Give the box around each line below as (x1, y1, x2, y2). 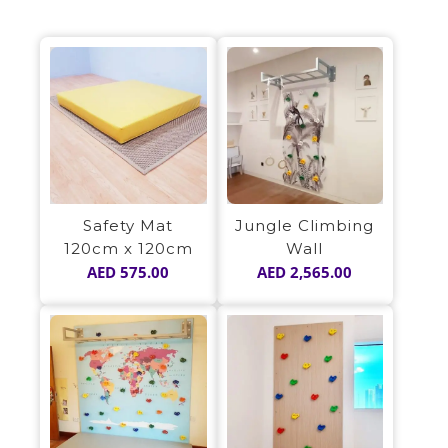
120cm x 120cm (63, 238, 193, 258)
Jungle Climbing (235, 215, 375, 235)
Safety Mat (83, 215, 174, 235)
